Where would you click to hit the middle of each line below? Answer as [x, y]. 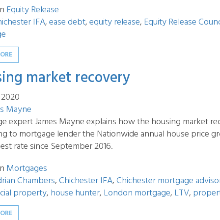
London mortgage [137, 193]
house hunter [75, 193]
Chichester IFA [86, 181]
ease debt [67, 22]
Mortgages [27, 169]
